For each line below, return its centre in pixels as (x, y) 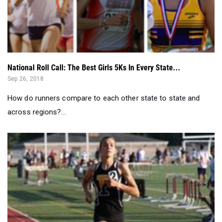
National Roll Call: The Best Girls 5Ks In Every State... (94, 68)
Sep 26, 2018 (26, 79)
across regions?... (37, 112)
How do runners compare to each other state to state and (104, 98)
